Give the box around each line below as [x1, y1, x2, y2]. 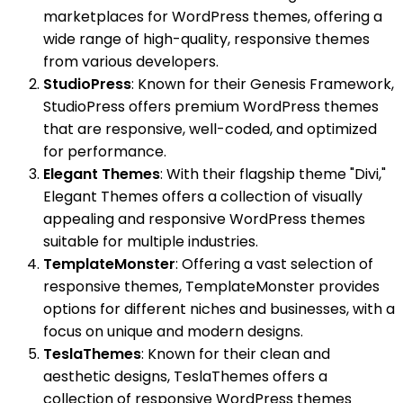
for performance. [43, 141, 166, 163]
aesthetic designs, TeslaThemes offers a [43, 366, 327, 388]
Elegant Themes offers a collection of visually [43, 186, 363, 208]
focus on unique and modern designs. [43, 321, 303, 343]
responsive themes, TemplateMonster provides [43, 276, 380, 298]
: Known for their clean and [141, 344, 330, 365]
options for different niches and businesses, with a [43, 299, 395, 320]
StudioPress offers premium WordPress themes [43, 96, 379, 118]
